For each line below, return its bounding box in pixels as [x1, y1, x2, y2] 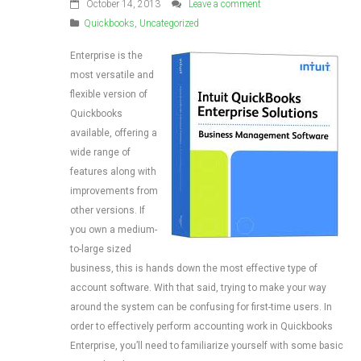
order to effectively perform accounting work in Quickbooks [70, 321, 333, 332]
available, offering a [70, 127, 157, 139]
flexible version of [70, 89, 147, 100]
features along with [70, 166, 156, 177]
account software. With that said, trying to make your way [70, 282, 326, 293]
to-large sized [70, 243, 131, 255]
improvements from [70, 185, 158, 197]
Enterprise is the [70, 50, 143, 61]
